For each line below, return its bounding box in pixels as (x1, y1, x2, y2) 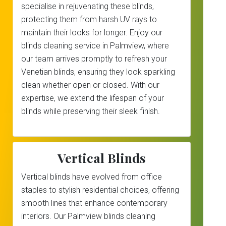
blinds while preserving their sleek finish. (21, 106, 160, 116)
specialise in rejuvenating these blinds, (21, 2, 154, 11)
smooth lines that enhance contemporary (21, 198, 167, 208)
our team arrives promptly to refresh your (21, 54, 167, 64)
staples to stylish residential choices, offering (21, 185, 179, 195)
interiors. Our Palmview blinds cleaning (21, 211, 155, 221)
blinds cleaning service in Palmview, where (21, 41, 169, 50)
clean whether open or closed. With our (21, 80, 159, 90)
